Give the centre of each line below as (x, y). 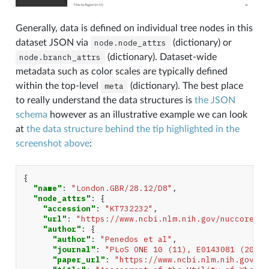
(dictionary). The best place (185, 86)
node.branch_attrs (60, 57)
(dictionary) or (201, 42)
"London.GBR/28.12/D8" (122, 188)
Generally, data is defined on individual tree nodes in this (134, 28)
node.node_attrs (131, 43)
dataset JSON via (53, 42)
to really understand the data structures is (105, 100)
